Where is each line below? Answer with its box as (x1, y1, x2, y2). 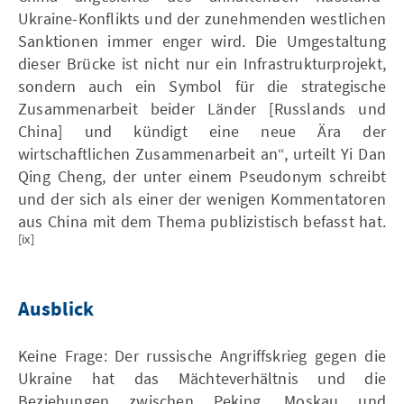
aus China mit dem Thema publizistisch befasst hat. (18, 210, 386, 232)
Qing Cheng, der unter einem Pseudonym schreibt (18, 165, 386, 187)
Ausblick (18, 296, 94, 324)
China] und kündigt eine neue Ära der (18, 120, 386, 142)
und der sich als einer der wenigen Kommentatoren (18, 188, 386, 209)
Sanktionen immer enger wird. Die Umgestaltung (18, 30, 386, 51)
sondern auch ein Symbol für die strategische (18, 75, 386, 96)
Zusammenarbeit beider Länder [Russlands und (18, 97, 386, 119)
